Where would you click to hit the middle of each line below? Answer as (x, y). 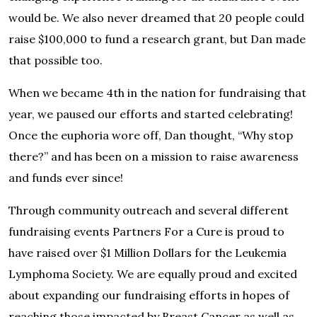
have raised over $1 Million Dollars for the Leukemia (148, 253)
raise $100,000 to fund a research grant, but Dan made (157, 39)
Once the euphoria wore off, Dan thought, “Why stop (151, 135)
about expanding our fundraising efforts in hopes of (149, 295)
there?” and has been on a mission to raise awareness (154, 156)
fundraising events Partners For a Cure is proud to (146, 231)
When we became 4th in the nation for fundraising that (157, 93)
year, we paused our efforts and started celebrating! (151, 114)
